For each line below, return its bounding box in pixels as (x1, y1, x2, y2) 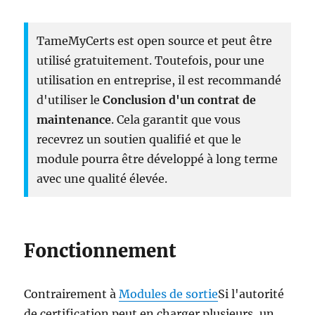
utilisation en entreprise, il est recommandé (37, 72, 282, 87)
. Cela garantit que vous (111, 112, 241, 127)
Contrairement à (24, 287, 120, 302)
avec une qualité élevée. (37, 171, 168, 186)
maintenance (37, 112, 112, 127)
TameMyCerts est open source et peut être (37, 33, 273, 48)
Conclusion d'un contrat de (103, 92, 257, 107)
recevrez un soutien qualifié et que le (37, 131, 242, 146)
